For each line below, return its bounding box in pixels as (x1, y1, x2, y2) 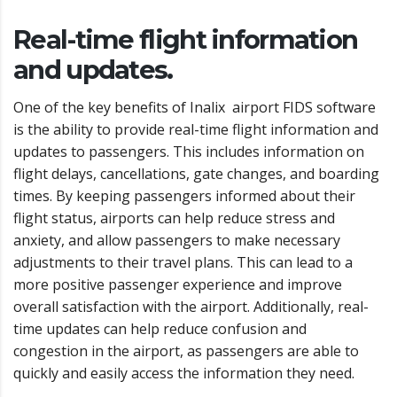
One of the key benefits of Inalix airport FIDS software (13, 97, 376, 117)
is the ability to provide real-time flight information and (13, 119, 378, 139)
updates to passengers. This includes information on (13, 141, 364, 161)
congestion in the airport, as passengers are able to (13, 340, 359, 361)
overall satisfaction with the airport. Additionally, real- (13, 296, 369, 316)
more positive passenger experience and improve (13, 274, 342, 294)
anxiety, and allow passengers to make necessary (13, 230, 340, 250)
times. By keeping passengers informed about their (13, 185, 355, 206)
